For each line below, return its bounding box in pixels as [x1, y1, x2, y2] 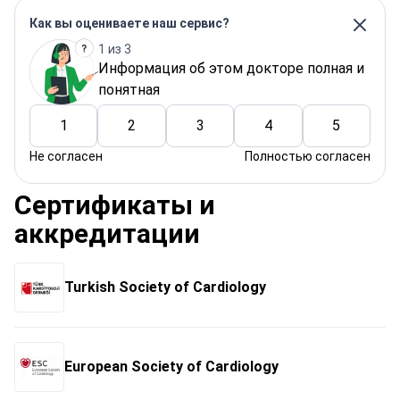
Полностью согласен [245, 149, 371, 163]
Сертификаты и [14, 189, 215, 221]
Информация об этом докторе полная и [98, 59, 364, 77]
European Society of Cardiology [64, 358, 279, 375]
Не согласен [29, 149, 103, 163]
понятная [98, 80, 160, 98]
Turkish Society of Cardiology [64, 279, 266, 296]
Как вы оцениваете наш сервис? [29, 16, 229, 30]
